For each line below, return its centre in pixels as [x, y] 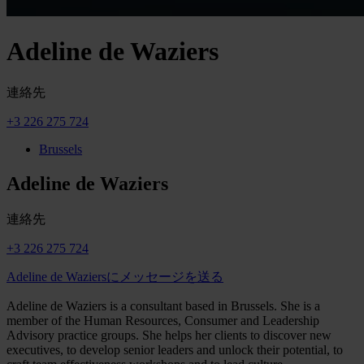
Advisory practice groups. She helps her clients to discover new [169, 335]
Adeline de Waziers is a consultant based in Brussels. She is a [163, 305]
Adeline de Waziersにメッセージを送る [115, 276]
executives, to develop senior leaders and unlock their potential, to [175, 349]
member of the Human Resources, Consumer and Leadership [163, 320]
